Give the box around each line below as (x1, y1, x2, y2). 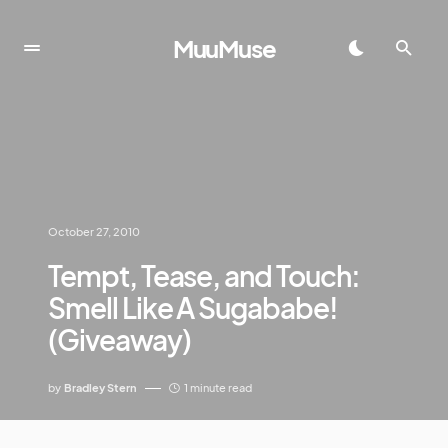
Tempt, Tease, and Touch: (48, 258, 360, 293)
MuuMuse (172, 33, 276, 63)
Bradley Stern (64, 381, 137, 394)
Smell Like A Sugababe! (48, 290, 338, 325)
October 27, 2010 (48, 225, 140, 238)
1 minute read (184, 381, 252, 394)
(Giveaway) (48, 322, 191, 357)
